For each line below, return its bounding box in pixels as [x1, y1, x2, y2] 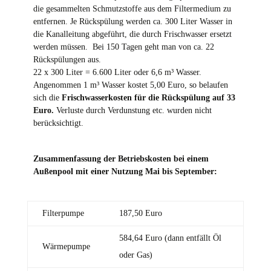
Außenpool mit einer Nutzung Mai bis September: [33, 167, 217, 176]
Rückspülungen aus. [33, 55, 101, 64]
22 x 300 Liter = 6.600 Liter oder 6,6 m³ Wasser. [33, 68, 201, 77]
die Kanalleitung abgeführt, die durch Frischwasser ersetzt [33, 30, 232, 39]
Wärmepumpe [42, 242, 90, 251]
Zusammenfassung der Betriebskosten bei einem [33, 154, 209, 163]
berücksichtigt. [33, 119, 83, 128]
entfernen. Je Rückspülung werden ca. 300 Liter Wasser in [33, 17, 232, 26]
